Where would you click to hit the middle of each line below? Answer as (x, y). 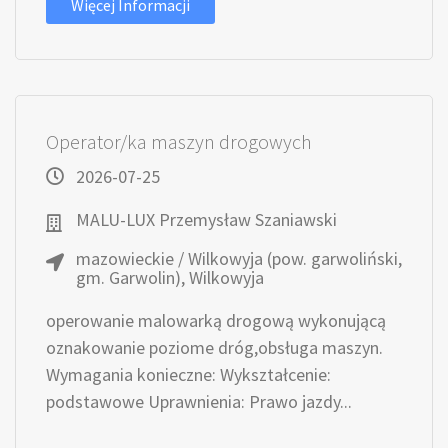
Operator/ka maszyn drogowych (179, 141)
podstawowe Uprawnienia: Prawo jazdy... (199, 401)
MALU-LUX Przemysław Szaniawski (206, 219)
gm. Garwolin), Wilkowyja (170, 277)
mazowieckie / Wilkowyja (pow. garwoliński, (239, 258)
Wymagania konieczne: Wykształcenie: (188, 374)
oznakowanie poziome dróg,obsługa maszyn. (214, 347)
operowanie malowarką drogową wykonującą (216, 320)
